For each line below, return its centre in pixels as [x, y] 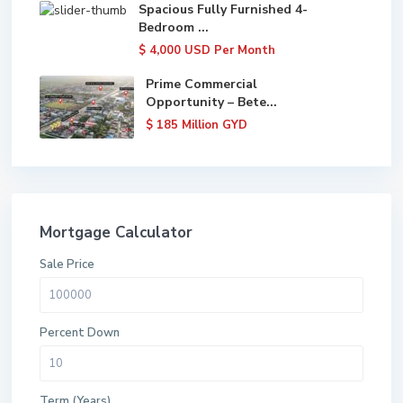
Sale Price [67, 264]
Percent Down [80, 332]
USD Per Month [230, 50]
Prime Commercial [201, 84]
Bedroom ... [174, 27]
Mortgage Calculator [116, 232]
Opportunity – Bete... [211, 102]
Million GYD [215, 125]
